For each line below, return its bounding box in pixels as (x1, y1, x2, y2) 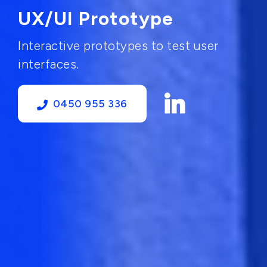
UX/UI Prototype (18, 7, 173, 29)
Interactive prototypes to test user (18, 38, 219, 52)
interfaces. (18, 56, 79, 71)
